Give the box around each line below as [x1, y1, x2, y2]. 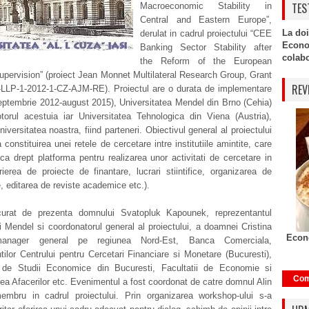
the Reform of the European [140, 56, 272, 66]
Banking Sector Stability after [140, 42, 272, 52]
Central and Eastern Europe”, [140, 14, 272, 25]
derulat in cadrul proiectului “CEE [140, 28, 272, 39]
